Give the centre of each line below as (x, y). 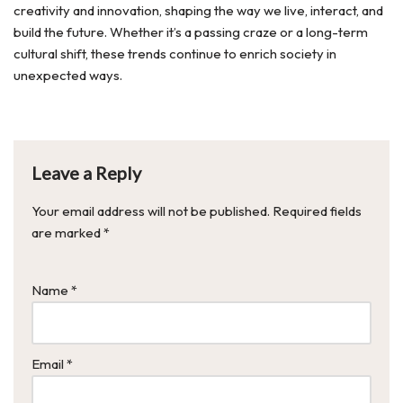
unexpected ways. (68, 75)
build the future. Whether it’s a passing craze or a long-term (191, 32)
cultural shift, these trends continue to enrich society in (175, 54)
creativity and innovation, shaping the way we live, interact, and (198, 10)
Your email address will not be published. (151, 211)
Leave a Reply (86, 173)
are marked (67, 233)
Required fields (317, 211)
